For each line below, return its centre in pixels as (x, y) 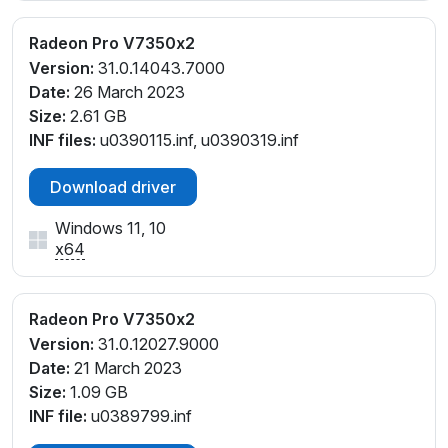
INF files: (62, 140)
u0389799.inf (139, 415)
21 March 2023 (126, 367)
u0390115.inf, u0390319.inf (197, 140)
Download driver (113, 187)
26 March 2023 (127, 92)
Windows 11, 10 (110, 228)
